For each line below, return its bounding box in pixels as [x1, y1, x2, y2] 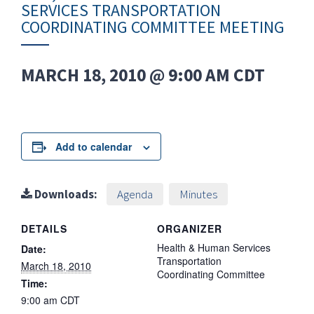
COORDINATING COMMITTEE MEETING [21, 16, 285, 38]
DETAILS [21, 221, 67, 235]
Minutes [179, 186, 217, 202]
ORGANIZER [157, 221, 222, 235]
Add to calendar [55, 139, 132, 153]
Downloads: [32, 186, 97, 202]
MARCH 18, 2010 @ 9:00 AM [21, 64, 230, 86]
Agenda [117, 186, 153, 202]
